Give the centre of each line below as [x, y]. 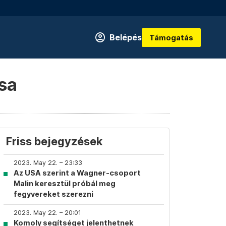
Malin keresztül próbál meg [65, 183]
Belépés [126, 37]
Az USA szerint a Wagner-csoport [77, 173]
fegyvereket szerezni [53, 194]
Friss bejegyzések [54, 141]
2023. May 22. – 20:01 [47, 213]
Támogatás [171, 37]
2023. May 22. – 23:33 [48, 163]
